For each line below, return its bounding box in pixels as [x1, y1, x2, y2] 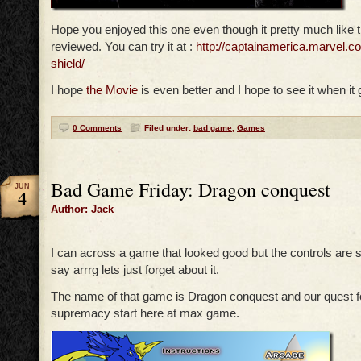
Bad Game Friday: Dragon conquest [51, 176, 330, 203]
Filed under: [144, 123, 193, 133]
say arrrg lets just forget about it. [51, 263, 219, 277]
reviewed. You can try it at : [51, 39, 196, 54]
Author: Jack [51, 204, 114, 216]
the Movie [86, 83, 138, 98]
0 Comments [73, 123, 122, 133]
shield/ [51, 56, 85, 71]
